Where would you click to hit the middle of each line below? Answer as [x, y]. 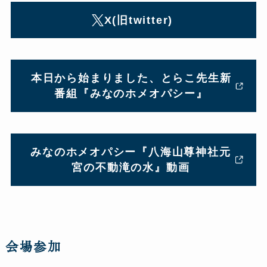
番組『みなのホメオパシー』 [131, 94]
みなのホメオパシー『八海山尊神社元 [131, 152]
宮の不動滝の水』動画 [131, 168]
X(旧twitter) [139, 20]
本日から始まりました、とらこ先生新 [131, 78]
